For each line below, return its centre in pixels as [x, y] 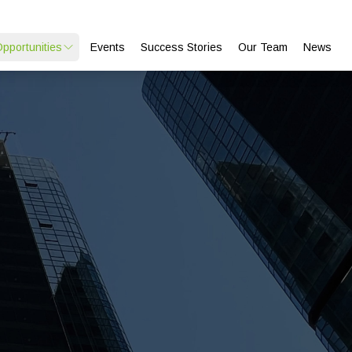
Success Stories [181, 47]
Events [108, 47]
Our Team [263, 47]
